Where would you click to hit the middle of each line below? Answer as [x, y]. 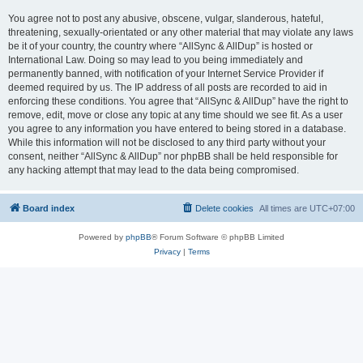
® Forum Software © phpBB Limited [218, 237]
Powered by [102, 237]
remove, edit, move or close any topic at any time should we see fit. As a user [175, 115]
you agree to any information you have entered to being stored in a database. [177, 129]
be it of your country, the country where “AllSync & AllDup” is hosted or [160, 47]
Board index [49, 209]
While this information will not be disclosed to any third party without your [167, 143]
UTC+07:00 [332, 209]
